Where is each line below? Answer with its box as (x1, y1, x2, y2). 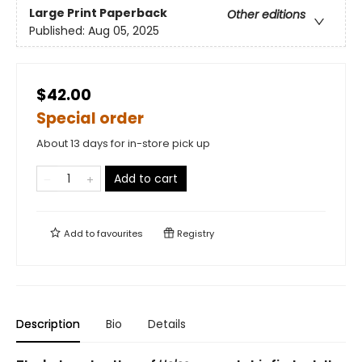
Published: (29, 23, 88, 40)
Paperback (99, 5, 167, 22)
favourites (97, 226, 143, 240)
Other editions (227, 6, 305, 23)
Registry (175, 226, 214, 240)
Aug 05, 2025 (88, 23, 159, 40)
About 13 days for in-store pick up (36, 135, 210, 151)
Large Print (29, 5, 99, 22)
